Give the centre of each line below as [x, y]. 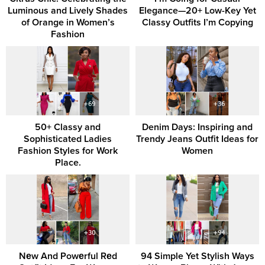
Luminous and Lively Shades [68, 10]
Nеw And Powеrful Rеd [68, 256]
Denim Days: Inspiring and [197, 127]
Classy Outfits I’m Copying [197, 22]
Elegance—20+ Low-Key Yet [197, 10]
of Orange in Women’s [68, 22]
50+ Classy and [68, 127]
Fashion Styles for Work [68, 151]
